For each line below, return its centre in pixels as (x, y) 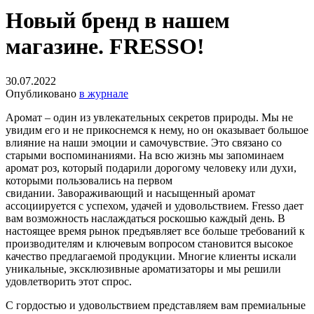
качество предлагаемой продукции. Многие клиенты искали (151, 256)
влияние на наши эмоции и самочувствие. (108, 142)
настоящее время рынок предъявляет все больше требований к (155, 231)
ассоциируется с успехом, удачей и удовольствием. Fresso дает (155, 205)
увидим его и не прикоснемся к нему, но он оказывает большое (157, 130)
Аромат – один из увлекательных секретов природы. (134, 117)
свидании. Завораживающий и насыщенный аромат (130, 193)
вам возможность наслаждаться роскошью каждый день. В (145, 218)
